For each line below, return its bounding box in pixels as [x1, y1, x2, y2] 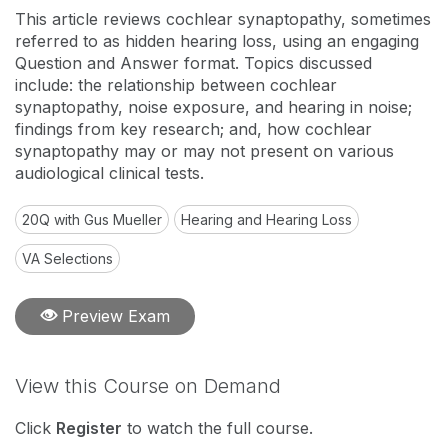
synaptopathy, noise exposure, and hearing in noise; [15, 97, 412, 117]
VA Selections [22, 250, 113, 267]
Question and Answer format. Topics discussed [15, 53, 372, 73]
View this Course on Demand [15, 374, 281, 398]
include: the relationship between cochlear [15, 75, 337, 95]
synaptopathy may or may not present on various [15, 141, 394, 161]
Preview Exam [56, 306, 170, 326]
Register [56, 418, 122, 438]
